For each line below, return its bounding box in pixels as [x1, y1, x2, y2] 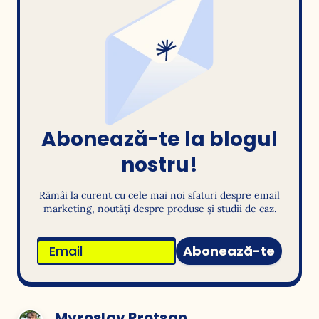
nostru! [121, 151, 198, 179]
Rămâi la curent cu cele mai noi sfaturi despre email [39, 189, 280, 202]
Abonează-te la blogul [41, 125, 278, 154]
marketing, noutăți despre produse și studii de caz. [43, 202, 276, 216]
